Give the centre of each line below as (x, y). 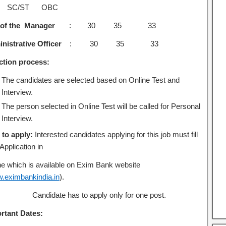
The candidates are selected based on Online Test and (90, 80)
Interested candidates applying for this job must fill (116, 134)
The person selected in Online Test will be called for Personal (101, 106)
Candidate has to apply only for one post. (98, 195)
